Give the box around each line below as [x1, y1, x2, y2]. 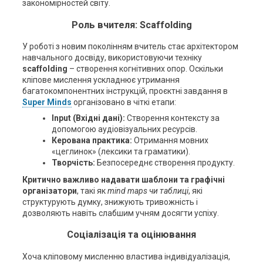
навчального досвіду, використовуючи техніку [22, 53, 202, 62]
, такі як [76, 186, 107, 195]
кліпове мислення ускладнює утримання [22, 75, 180, 85]
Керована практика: [51, 136, 132, 145]
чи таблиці [149, 186, 188, 195]
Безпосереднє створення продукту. [95, 158, 235, 167]
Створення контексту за [124, 113, 220, 123]
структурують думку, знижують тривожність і [22, 197, 198, 207]
